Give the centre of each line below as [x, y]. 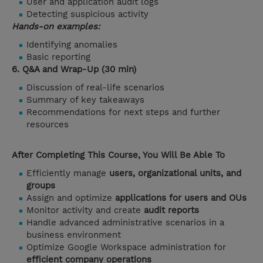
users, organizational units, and [175, 173]
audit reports [171, 210]
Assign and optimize [71, 198]
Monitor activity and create [85, 210]
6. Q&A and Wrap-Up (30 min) [74, 70]
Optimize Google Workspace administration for [126, 247]
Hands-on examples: [56, 27]
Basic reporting [58, 57]
